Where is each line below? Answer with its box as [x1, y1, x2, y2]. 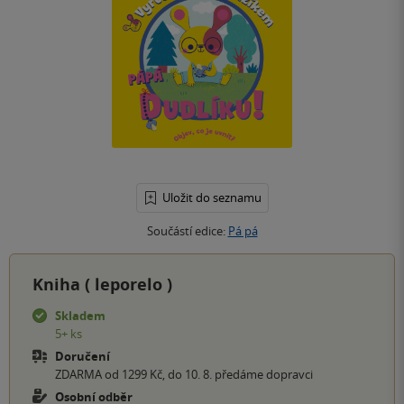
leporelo [95, 272, 167, 296]
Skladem [55, 307, 106, 324]
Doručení [55, 347, 110, 364]
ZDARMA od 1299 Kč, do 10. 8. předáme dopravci [55, 365, 313, 382]
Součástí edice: [146, 222, 228, 239]
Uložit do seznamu [161, 188, 262, 206]
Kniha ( [32, 272, 95, 296]
